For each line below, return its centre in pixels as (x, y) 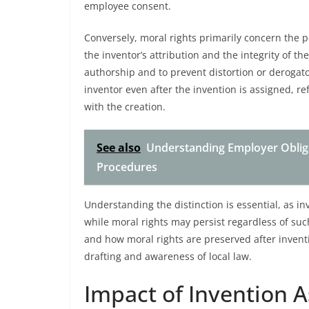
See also (119, 148)
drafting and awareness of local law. (168, 256)
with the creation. (125, 107)
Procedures (127, 167)
